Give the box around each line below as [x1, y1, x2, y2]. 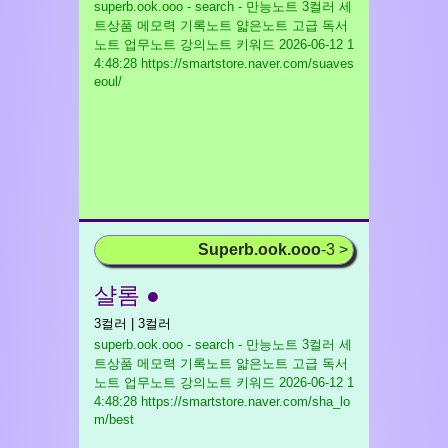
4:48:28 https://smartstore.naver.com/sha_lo [94, 394, 350, 409]
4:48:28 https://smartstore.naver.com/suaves [94, 56, 354, 71]
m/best [94, 412, 134, 427]
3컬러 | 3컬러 [94, 316, 171, 331]
